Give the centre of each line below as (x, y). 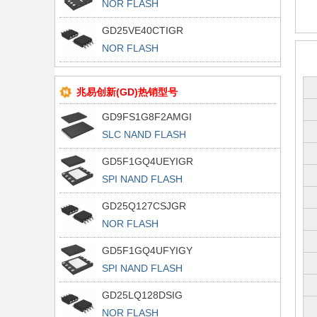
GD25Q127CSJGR (144, 206)
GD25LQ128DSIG (142, 295)
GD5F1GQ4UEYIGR (148, 161)
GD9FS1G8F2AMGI (147, 117)
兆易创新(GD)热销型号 (127, 92)
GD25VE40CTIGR (143, 30)
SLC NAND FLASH (144, 134)
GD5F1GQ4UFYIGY (147, 250)
